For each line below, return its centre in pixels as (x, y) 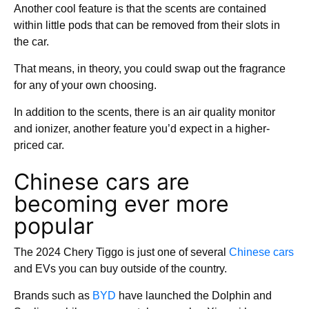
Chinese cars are (102, 182)
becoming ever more (121, 204)
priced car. (39, 145)
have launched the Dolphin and (194, 296)
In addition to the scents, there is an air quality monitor (144, 112)
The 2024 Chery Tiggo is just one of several (121, 252)
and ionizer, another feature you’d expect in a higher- (142, 129)
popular (54, 226)
